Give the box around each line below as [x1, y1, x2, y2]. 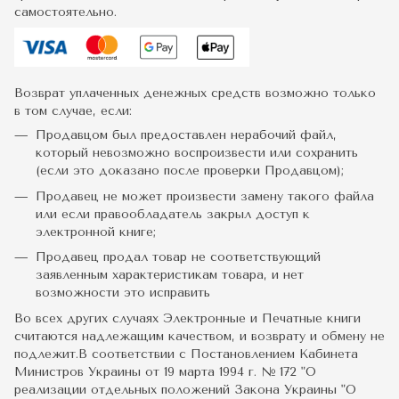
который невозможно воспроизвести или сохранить [36, 145, 358, 161]
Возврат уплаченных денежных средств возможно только [14, 85, 376, 102]
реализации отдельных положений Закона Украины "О [14, 381, 356, 397]
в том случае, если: [14, 103, 132, 119]
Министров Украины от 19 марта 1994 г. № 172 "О [14, 363, 316, 379]
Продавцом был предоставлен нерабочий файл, [36, 127, 337, 143]
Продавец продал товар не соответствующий [36, 249, 321, 265]
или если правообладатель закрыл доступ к [36, 206, 310, 222]
